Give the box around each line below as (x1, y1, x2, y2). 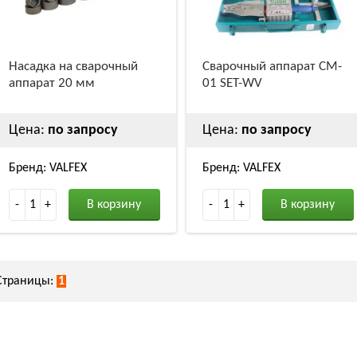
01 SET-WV (202, 76, 262, 90)
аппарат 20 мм (8, 76, 95, 90)
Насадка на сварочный (8, 59, 138, 73)
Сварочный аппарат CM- (202, 59, 342, 73)
